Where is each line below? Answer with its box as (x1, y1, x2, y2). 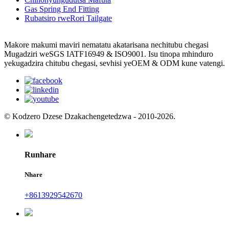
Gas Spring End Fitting (25, 4, 99, 13)
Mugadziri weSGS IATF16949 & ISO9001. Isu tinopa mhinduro (4, 49, 213, 58)
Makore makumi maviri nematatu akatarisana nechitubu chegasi (4, 40, 209, 49)
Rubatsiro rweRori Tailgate (25, 13, 112, 22)
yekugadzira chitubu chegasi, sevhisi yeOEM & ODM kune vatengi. (4, 58, 225, 67)
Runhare (25, 150, 56, 159)
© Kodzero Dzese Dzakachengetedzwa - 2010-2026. (4, 111, 175, 121)
